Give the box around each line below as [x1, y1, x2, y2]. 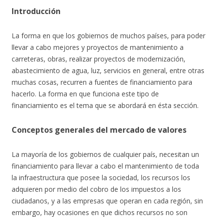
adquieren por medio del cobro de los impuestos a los [12, 185, 181, 194]
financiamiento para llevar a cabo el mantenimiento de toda [12, 161, 199, 171]
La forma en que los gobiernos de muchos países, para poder [12, 31, 205, 41]
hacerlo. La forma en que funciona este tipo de [12, 89, 159, 99]
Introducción [12, 6, 61, 17]
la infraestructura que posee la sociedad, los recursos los [12, 173, 190, 183]
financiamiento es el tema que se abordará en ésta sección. [12, 101, 199, 110]
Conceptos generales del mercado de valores [12, 124, 186, 136]
